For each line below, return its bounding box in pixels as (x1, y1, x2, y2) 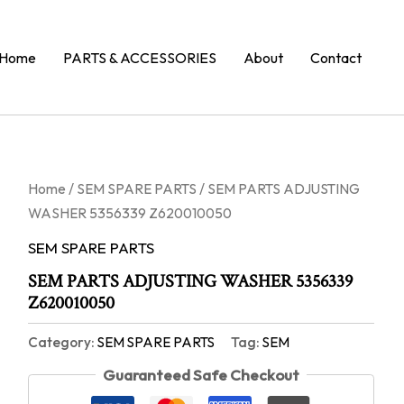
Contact (310, 48, 362, 67)
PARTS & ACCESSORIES (63, 48, 216, 67)
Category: (27, 334, 97, 352)
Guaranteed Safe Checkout (102, 364, 299, 384)
